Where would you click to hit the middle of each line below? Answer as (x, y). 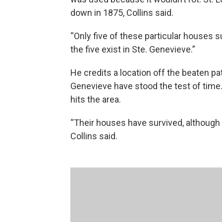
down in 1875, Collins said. (122, 13)
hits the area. (96, 100)
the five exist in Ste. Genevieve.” (133, 50)
